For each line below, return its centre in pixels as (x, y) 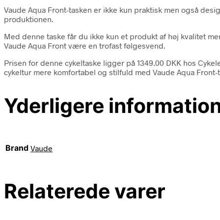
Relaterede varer (85, 191)
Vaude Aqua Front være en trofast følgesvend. (85, 45)
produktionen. (29, 19)
